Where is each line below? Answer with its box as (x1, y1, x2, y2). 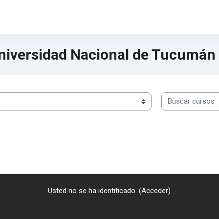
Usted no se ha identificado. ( (48, 186, 142, 195)
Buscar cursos (161, 93, 208, 102)
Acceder (141, 186, 169, 195)
